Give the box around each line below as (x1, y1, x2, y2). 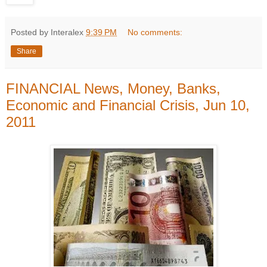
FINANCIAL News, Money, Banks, (6, 80, 221, 97)
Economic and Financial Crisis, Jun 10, (6, 97, 250, 113)
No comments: (128, 27, 183, 37)
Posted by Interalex (11, 27, 86, 37)
